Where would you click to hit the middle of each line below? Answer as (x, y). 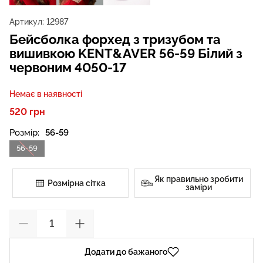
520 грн (27, 112)
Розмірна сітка (76, 183)
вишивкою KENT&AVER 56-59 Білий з (126, 53)
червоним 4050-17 (68, 67)
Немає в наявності (46, 94)
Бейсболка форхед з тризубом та (115, 39)
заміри (198, 187)
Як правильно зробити (198, 179)
